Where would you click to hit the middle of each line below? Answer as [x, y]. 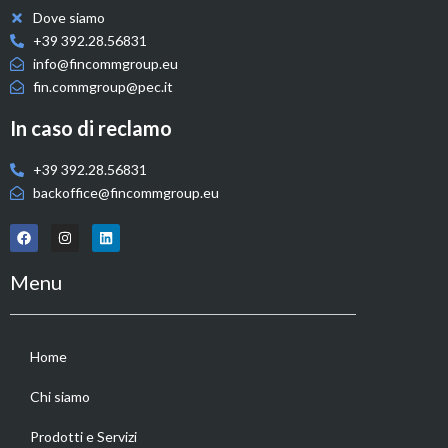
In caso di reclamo [91, 128]
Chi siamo [60, 397]
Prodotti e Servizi [83, 437]
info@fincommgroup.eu [105, 64]
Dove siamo [68, 18]
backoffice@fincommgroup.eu [125, 193]
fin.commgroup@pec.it [102, 87]
